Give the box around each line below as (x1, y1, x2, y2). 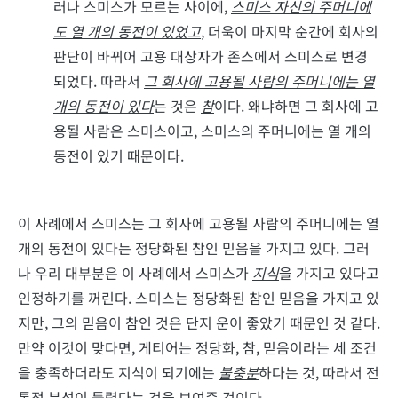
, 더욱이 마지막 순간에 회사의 (201, 20, 378, 43)
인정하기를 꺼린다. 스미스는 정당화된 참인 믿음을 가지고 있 (18, 287, 379, 309)
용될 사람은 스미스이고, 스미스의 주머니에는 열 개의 (53, 120, 371, 142)
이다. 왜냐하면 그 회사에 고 (214, 95, 378, 117)
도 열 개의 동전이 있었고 (53, 20, 201, 43)
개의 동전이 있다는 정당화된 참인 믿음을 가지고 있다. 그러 (18, 237, 370, 259)
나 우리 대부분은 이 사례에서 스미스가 (18, 262, 252, 284)
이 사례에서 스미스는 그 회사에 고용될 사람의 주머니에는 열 (18, 212, 379, 235)
